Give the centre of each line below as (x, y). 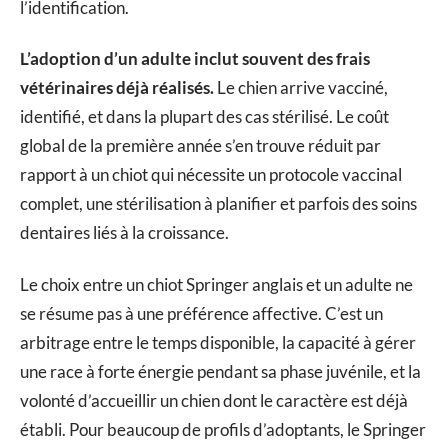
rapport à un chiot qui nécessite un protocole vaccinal (211, 175)
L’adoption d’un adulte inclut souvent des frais (195, 59)
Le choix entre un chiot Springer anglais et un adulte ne (216, 284)
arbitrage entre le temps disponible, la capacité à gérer (218, 342)
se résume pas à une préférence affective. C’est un (201, 313)
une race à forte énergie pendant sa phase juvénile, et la (220, 371)
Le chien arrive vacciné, (301, 88)
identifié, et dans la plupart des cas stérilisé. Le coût (204, 117)
